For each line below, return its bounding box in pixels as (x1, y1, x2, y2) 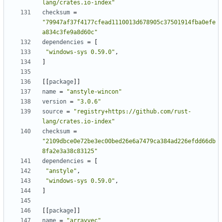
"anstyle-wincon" (66, 88, 122, 96)
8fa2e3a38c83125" (42, 148, 98, 155)
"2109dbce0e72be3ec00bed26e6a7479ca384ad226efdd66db (42, 138, 216, 145)
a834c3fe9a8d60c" (42, 29, 98, 36)
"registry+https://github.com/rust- (73, 108, 191, 115)
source (42, 108, 63, 115)
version (42, 98, 66, 106)
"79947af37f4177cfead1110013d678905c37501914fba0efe (42, 19, 216, 26)
